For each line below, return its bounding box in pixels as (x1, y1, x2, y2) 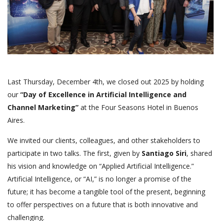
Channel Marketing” (7, 103, 78, 112)
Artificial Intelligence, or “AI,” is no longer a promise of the (7, 174, 191, 184)
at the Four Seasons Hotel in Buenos (78, 103, 198, 112)
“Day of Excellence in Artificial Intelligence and (20, 90, 186, 100)
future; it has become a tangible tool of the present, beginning (7, 187, 205, 197)
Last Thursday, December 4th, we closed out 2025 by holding (7, 77, 204, 87)
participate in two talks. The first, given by (7, 148, 142, 158)
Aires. (7, 115, 25, 125)
